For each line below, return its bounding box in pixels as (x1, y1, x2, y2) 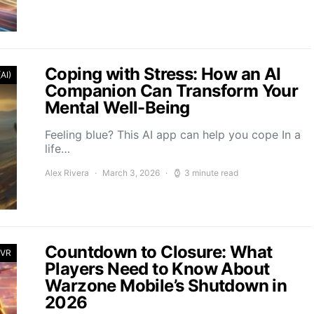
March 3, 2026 (102, 168, 160, 178)
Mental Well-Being (45, 97, 190, 118)
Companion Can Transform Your (45, 81, 299, 101)
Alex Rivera (45, 168, 89, 178)
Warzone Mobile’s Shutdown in (45, 275, 287, 296)
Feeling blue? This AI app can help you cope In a (45, 128, 301, 142)
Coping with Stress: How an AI (45, 64, 281, 84)
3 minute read (184, 168, 238, 178)
